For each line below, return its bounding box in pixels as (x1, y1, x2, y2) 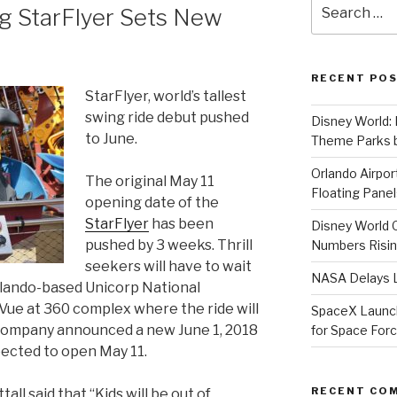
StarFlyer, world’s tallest (85, 87, 246, 105)
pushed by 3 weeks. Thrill (85, 236, 253, 253)
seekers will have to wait (85, 257, 252, 275)
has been (149, 214, 214, 232)
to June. (85, 129, 137, 147)
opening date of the (85, 193, 219, 211)
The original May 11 (85, 172, 214, 190)
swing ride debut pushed (85, 108, 249, 126)
